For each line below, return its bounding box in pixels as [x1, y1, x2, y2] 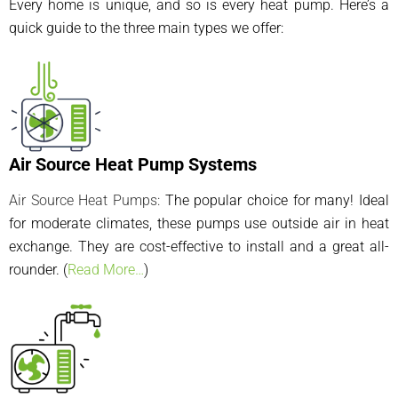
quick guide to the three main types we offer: [9, 20, 283, 37]
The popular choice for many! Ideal [160, 192, 389, 210]
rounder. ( [9, 261, 68, 279]
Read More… [68, 261, 144, 279]
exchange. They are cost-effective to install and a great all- [9, 238, 389, 256]
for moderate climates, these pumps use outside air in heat [9, 215, 389, 233]
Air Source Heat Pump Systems [9, 154, 257, 176]
